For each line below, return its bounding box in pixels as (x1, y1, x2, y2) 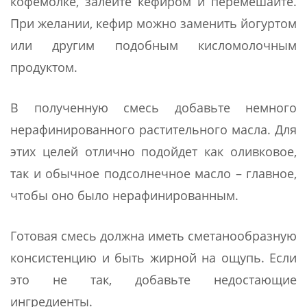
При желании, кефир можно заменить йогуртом (10, 14, 297, 32)
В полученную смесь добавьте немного (10, 99, 297, 116)
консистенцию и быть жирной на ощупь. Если (10, 249, 297, 266)
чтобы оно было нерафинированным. (10, 186, 238, 204)
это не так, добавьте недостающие (10, 271, 297, 288)
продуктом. (10, 58, 77, 75)
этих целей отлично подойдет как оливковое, (10, 143, 297, 160)
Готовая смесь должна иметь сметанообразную (10, 227, 297, 244)
